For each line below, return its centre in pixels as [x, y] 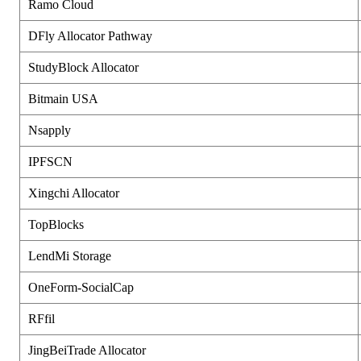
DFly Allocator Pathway [90, 35]
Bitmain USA [63, 98]
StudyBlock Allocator [83, 67]
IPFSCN [50, 161]
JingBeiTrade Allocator [87, 350]
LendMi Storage [70, 255]
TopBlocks [56, 224]
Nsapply [50, 130]
